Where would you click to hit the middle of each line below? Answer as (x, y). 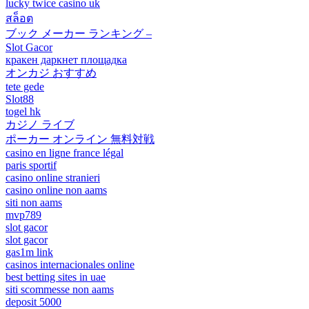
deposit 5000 (33, 301)
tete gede (25, 86)
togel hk (23, 111)
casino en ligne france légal (64, 152)
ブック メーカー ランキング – (79, 33)
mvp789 (23, 215)
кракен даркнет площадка (66, 59)
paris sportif (31, 165)
